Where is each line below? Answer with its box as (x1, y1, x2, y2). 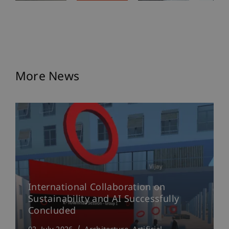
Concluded (28, 205, 76, 218)
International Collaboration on (28, 182, 166, 194)
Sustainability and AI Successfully (28, 194, 179, 206)
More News (15, 70, 80, 85)
